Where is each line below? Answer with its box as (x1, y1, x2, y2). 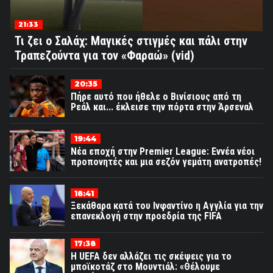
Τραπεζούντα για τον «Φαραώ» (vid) (15, 48, 194, 63)
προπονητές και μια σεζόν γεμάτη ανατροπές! (71, 155, 261, 168)
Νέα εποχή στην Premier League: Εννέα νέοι (71, 145, 255, 157)
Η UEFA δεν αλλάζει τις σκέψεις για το (71, 250, 232, 262)
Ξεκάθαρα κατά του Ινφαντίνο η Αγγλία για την (71, 200, 263, 212)
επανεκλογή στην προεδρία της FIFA (71, 210, 222, 222)
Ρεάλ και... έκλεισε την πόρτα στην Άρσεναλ (71, 101, 253, 113)
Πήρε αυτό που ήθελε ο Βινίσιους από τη (71, 91, 241, 103)
